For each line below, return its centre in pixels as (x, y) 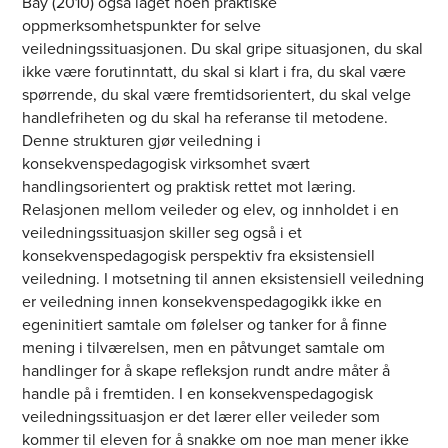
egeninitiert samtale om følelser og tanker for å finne (205, 325)
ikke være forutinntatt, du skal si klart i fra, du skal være (214, 72)
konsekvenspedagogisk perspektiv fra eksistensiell (199, 256)
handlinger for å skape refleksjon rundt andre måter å (206, 371)
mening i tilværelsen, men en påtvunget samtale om (204, 348)
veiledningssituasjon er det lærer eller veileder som (201, 417)
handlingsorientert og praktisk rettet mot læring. (189, 187)
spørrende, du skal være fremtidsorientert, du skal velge (217, 95)
